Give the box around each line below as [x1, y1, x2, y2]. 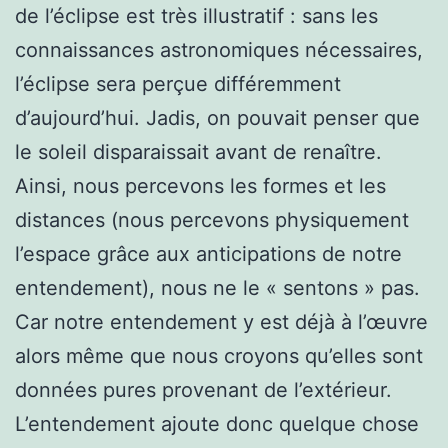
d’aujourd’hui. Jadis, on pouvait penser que [15, 105, 420, 130]
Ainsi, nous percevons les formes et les [15, 173, 386, 198]
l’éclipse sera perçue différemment [15, 71, 341, 96]
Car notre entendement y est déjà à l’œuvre [15, 309, 428, 334]
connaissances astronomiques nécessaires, [15, 37, 423, 62]
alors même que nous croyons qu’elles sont [15, 343, 423, 368]
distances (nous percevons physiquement [15, 207, 409, 232]
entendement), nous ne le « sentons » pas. [15, 275, 420, 300]
